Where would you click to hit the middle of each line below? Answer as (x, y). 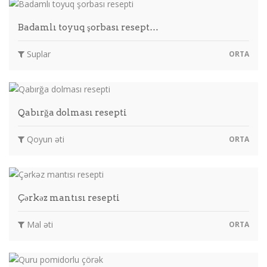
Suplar (38, 54)
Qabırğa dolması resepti (72, 112)
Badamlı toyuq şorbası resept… (88, 27)
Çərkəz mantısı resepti (69, 198)
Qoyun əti (44, 139)
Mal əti (39, 224)
